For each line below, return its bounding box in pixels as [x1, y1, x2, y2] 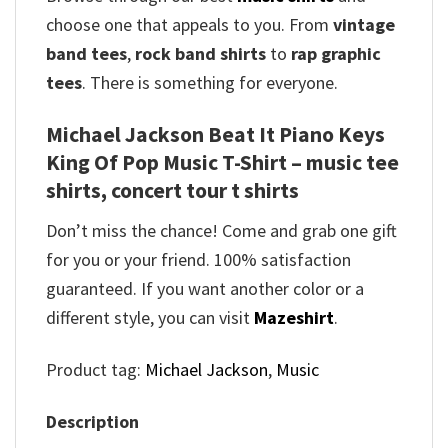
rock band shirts [131, 42, 266, 66]
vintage [333, 13, 395, 37]
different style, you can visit [46, 305, 254, 329]
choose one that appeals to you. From [46, 13, 333, 37]
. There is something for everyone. [82, 71, 338, 95]
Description [46, 410, 139, 434]
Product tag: [46, 358, 145, 382]
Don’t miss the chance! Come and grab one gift [46, 218, 397, 242]
